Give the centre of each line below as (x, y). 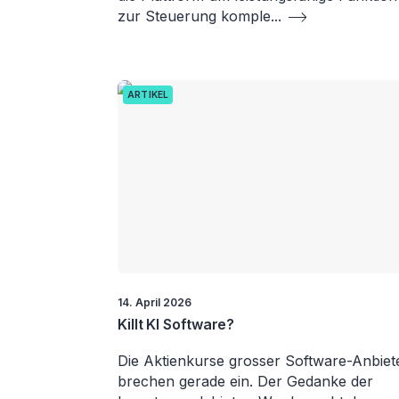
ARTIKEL (148, 95)
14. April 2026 (155, 302)
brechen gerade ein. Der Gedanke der (245, 381)
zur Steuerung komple (194, 16)
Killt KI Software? (176, 324)
